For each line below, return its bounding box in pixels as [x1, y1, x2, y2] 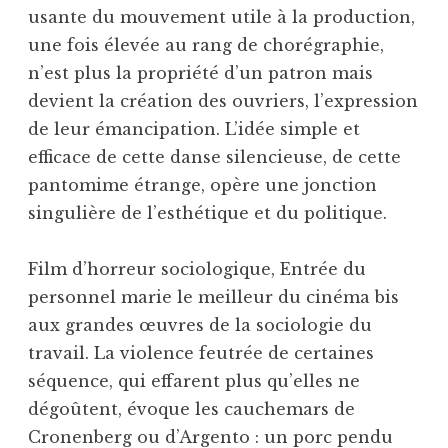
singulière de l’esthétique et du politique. [28, 202, 387, 223]
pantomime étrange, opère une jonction [28, 174, 377, 195]
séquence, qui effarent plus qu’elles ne [28, 370, 360, 391]
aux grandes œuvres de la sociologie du [28, 314, 372, 335]
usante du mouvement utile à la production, [28, 6, 415, 27]
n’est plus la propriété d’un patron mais [28, 62, 373, 83]
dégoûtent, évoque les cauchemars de [28, 398, 355, 419]
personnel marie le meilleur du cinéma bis [28, 286, 399, 307]
